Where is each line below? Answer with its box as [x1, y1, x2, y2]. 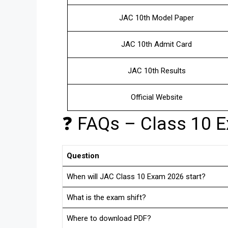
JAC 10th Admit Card [121, 39, 192, 49]
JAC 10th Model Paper [119, 13, 194, 22]
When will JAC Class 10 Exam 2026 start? [67, 172, 206, 182]
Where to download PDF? [67, 214, 151, 223]
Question [67, 151, 99, 161]
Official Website [130, 92, 183, 102]
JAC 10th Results [127, 66, 186, 75]
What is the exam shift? [67, 193, 146, 203]
